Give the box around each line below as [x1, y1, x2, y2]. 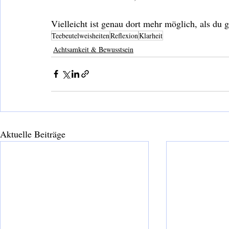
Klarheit [139, 30, 163, 40]
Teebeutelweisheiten [52, 30, 109, 40]
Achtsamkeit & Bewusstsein [53, 44, 133, 54]
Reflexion [110, 30, 138, 40]
